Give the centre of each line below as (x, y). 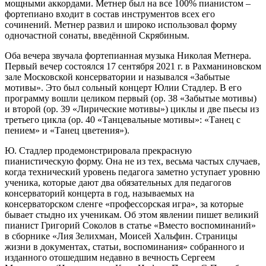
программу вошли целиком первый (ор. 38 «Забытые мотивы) (131, 98)
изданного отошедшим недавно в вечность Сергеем (110, 257)
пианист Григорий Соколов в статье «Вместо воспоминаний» (130, 225)
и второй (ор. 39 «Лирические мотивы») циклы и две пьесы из (132, 109)
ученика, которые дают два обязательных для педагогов (118, 182)
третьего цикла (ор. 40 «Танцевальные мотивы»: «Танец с (123, 119)
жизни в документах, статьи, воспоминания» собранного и (125, 246)
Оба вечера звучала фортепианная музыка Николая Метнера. (128, 55)
